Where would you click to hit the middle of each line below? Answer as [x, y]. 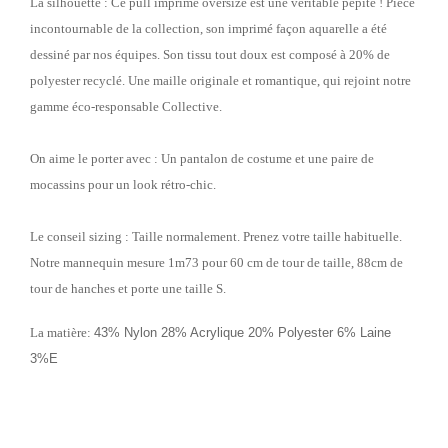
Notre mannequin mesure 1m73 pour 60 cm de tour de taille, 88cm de [216, 262]
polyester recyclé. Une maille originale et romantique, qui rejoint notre [220, 80]
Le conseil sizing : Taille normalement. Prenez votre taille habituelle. [216, 236]
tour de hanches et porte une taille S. [128, 288]
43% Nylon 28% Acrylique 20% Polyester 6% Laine [242, 332]
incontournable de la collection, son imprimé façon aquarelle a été [208, 28]
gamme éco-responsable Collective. [126, 106]
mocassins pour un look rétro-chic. [123, 184]
